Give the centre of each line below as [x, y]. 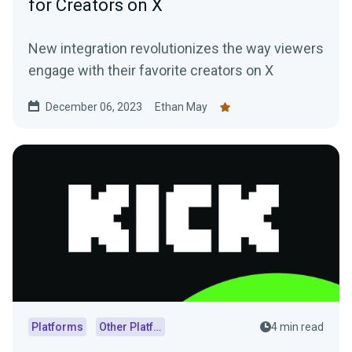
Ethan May [181, 107]
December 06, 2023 [94, 107]
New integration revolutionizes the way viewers [176, 49]
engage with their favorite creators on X [151, 71]
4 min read [297, 327]
